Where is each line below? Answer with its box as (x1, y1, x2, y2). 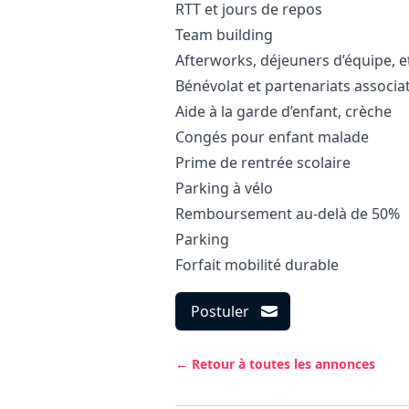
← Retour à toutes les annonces (175, 355, 375, 372)
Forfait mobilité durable (175, 255, 339, 275)
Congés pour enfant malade (175, 127, 369, 147)
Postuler (191, 301, 249, 321)
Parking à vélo (175, 178, 273, 198)
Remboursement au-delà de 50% (175, 204, 400, 224)
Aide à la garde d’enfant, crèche (175, 101, 392, 121)
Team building (175, 25, 273, 45)
